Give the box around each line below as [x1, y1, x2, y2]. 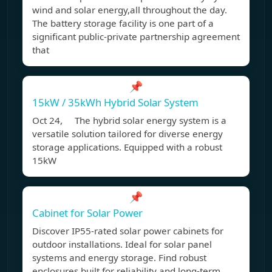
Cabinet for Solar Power [32, 206, 143, 220]
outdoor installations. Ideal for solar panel [32, 238, 212, 251]
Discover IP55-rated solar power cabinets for [32, 225, 223, 237]
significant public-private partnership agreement [32, 30, 240, 43]
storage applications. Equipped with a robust [32, 141, 222, 154]
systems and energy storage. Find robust [32, 251, 206, 264]
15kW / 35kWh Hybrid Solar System [32, 95, 199, 110]
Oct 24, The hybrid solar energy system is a [32, 114, 226, 127]
